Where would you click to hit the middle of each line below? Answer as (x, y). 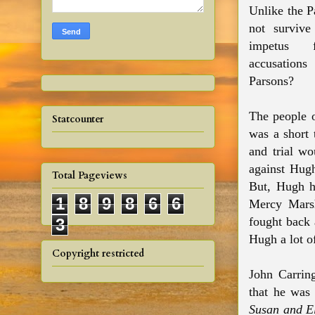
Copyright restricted (98, 253)
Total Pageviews (90, 176)
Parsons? (275, 81)
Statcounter (78, 119)
